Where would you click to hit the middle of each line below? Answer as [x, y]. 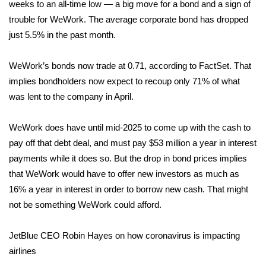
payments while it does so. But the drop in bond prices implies [128, 158]
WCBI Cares [50, 239]
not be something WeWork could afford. [85, 205]
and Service [49, 123]
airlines [23, 251]
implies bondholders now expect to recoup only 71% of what [124, 81]
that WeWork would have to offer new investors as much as [124, 174]
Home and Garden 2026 [76, 210]
